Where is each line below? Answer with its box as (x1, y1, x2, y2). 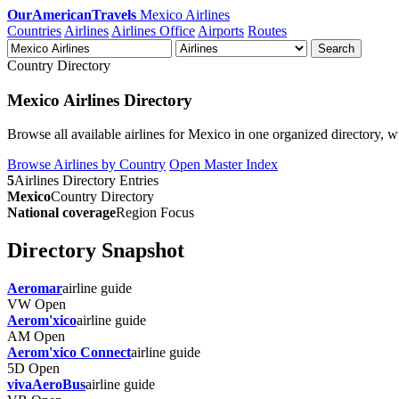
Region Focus (116, 205, 194, 221)
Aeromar (7, 281, 62, 297)
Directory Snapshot (7, 239, 184, 263)
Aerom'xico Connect (7, 345, 131, 361)
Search (318, 42, 354, 55)
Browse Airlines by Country (7, 157, 166, 173)
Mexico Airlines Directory (7, 90, 192, 110)
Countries (7, 23, 61, 38)
